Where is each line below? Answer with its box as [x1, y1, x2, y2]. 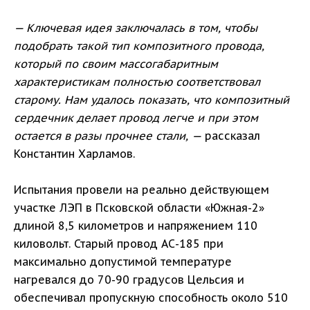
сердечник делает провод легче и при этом [14, 111, 258, 125]
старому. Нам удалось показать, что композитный [14, 93, 289, 107]
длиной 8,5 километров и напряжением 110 [14, 219, 257, 233]
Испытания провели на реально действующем [14, 183, 269, 197]
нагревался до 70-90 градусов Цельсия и [14, 273, 244, 287]
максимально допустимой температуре [14, 255, 232, 269]
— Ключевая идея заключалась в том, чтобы [14, 21, 257, 35]
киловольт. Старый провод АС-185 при [14, 237, 224, 251]
